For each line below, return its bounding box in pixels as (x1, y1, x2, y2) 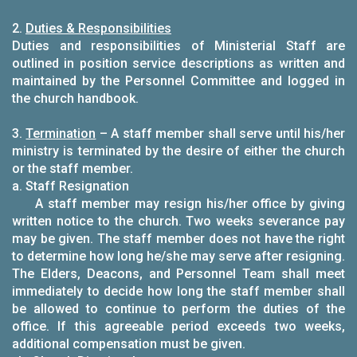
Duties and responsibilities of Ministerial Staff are (12, 38, 345, 53)
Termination (25, 126, 96, 141)
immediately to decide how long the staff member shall (12, 284, 345, 299)
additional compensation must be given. (12, 336, 245, 351)
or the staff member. (12, 161, 133, 176)
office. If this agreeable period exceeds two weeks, (12, 319, 345, 334)
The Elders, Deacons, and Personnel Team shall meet (12, 266, 345, 281)
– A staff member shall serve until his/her (96, 126, 346, 141)
